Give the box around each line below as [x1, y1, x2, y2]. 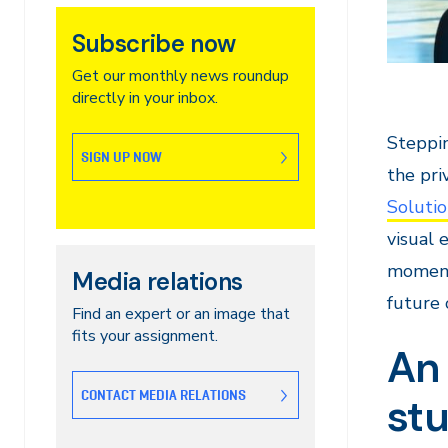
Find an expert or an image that [72, 303, 290, 325]
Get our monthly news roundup [72, 65, 289, 87]
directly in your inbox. [72, 87, 218, 109]
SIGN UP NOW [81, 149, 162, 165]
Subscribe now [72, 28, 236, 59]
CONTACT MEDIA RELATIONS [81, 387, 246, 403]
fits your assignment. [72, 325, 218, 347]
